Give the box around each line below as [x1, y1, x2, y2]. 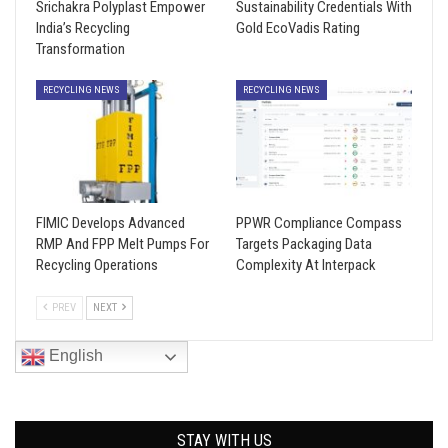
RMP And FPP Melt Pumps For [36, 235, 209, 254]
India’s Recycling [36, 19, 130, 38]
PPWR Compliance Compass [236, 214, 402, 233]
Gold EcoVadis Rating [236, 19, 360, 38]
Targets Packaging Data [236, 235, 372, 254]
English [45, 347, 103, 365]
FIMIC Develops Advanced [36, 214, 185, 233]
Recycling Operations [36, 256, 158, 275]
